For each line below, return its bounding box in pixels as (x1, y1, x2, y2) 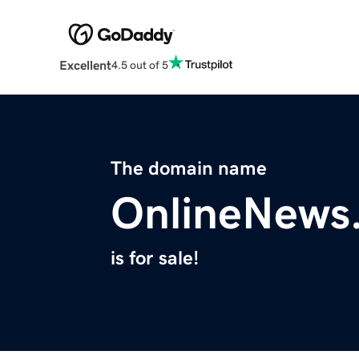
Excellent (58, 58, 111, 72)
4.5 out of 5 (111, 58, 168, 71)
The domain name (111, 159, 267, 179)
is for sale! (111, 248, 199, 268)
